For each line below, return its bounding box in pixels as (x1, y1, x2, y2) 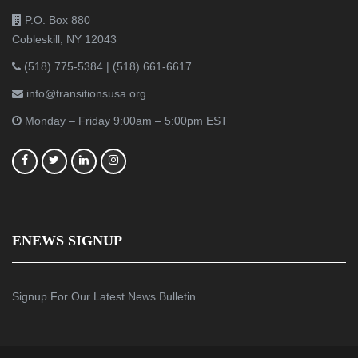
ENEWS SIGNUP (12, 233, 122, 249)
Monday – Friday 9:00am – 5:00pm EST (22, 114, 228, 127)
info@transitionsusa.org (23, 87, 146, 100)
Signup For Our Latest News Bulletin (12, 290, 196, 303)
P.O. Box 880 (22, 14, 90, 26)
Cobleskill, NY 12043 (12, 33, 117, 46)
